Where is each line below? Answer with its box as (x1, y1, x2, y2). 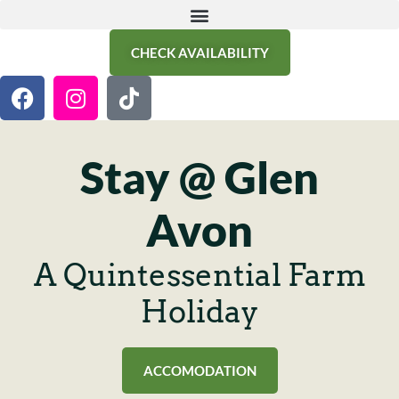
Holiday (140, 293, 259, 330)
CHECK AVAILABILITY (130, 45, 269, 61)
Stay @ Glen (80, 151, 319, 204)
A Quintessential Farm (33, 256, 366, 293)
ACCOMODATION (142, 362, 256, 379)
